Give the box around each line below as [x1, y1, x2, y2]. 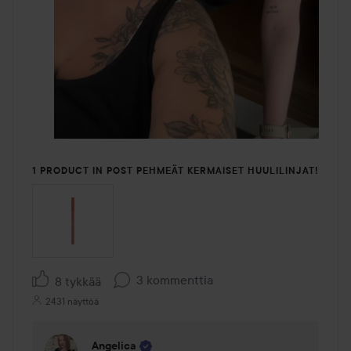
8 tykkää [55, 273, 101, 289]
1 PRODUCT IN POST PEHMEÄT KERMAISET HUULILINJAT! [32, 165, 319, 177]
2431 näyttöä [45, 295, 99, 307]
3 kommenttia [136, 272, 213, 288]
